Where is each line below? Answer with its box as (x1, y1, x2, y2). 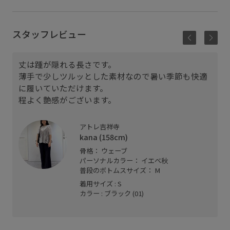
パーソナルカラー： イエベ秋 (80, 155, 168, 165)
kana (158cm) (80, 131, 128, 142)
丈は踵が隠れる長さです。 (18, 59, 116, 70)
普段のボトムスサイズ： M (80, 165, 161, 175)
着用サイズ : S (80, 178, 122, 188)
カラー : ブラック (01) (80, 188, 144, 198)
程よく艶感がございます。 (18, 94, 116, 106)
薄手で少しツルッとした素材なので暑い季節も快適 (18, 70, 207, 82)
